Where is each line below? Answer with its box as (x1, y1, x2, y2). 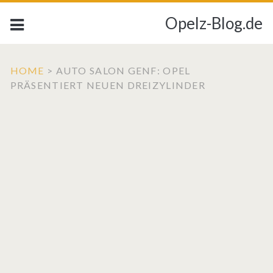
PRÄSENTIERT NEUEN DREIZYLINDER (10, 79, 205, 91)
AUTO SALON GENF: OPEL (55, 65, 191, 76)
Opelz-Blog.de (165, 13, 263, 33)
